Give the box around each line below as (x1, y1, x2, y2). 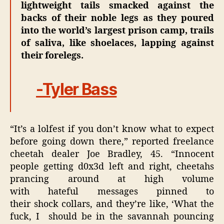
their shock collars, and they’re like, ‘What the (10, 198, 214, 210)
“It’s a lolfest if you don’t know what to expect (10, 123, 214, 135)
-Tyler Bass (36, 79, 117, 99)
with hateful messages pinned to (10, 186, 214, 198)
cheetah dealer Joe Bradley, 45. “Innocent (10, 148, 214, 160)
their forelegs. (21, 49, 83, 61)
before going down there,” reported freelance (10, 136, 214, 148)
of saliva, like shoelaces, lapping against (21, 37, 214, 49)
